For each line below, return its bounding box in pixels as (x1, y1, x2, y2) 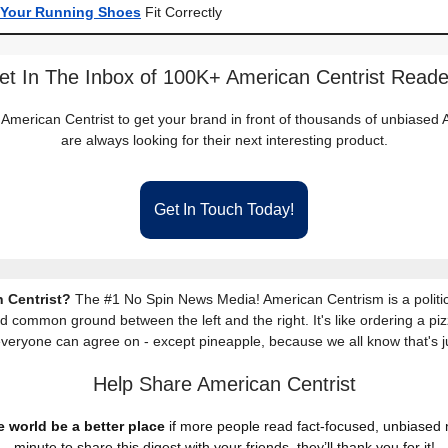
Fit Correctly (141, 4, 222, 20)
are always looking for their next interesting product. (60, 132, 388, 148)
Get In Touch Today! (154, 201, 294, 218)
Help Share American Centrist (92, 373, 356, 395)
